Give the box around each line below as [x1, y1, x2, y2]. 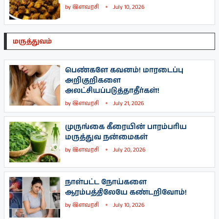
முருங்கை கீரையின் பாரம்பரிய [65, 121, 187, 132]
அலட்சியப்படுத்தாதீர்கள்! [65, 85, 159, 96]
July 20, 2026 [113, 145, 145, 154]
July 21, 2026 [113, 99, 144, 108]
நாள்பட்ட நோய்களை [65, 177, 147, 188]
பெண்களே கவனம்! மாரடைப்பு [65, 65, 183, 75]
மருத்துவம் [13, 36, 52, 46]
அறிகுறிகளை [65, 75, 121, 86]
